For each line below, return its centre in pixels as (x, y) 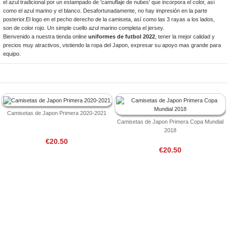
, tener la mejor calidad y (185, 36)
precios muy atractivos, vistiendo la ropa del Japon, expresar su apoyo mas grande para (112, 45)
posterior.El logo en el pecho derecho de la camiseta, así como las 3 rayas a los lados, (109, 19)
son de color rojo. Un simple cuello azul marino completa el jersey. (83, 28)
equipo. (12, 53)
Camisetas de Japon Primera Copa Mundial (170, 121)
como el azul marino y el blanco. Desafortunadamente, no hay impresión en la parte (105, 10)
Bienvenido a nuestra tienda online (45, 36)
